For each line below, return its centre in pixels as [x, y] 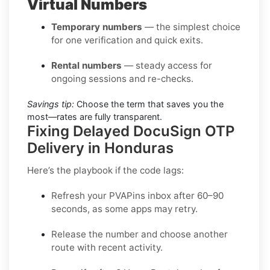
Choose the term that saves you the [149, 104]
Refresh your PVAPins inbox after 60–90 [137, 195]
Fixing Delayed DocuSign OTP [131, 131]
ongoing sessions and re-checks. [122, 78]
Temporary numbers [97, 27]
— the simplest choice [191, 27]
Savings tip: [51, 104]
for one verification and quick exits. [127, 40]
